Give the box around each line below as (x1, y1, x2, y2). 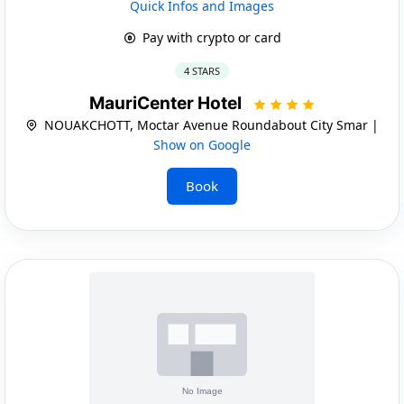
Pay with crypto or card (138, 28, 281, 46)
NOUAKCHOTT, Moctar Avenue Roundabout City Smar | (41, 115, 379, 133)
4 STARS (184, 63, 220, 78)
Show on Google (153, 135, 251, 153)
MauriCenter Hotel (88, 92, 245, 114)
